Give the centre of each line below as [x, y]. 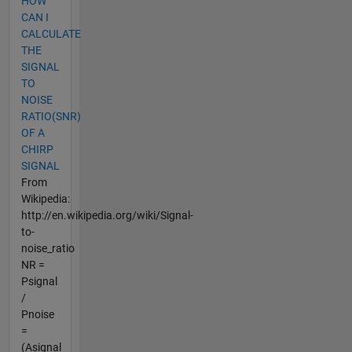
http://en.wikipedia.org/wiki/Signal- [107, 216]
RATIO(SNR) [51, 117]
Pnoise [37, 315]
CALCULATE [51, 34]
